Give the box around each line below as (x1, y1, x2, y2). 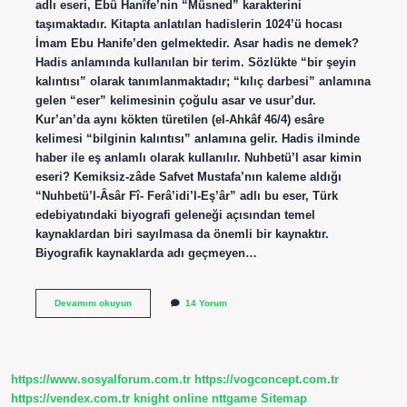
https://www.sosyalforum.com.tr (11, 372, 191, 387)
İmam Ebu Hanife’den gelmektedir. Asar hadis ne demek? (35, 35, 359, 50)
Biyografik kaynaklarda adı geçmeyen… (35, 245, 257, 260)
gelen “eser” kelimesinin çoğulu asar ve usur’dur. (35, 93, 316, 107)
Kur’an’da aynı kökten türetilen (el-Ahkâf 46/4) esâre (35, 112, 324, 126)
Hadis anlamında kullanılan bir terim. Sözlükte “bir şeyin (35, 55, 356, 69)
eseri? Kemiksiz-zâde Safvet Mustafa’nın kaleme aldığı (35, 169, 342, 184)
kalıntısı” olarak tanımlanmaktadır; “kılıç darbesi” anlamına (35, 74, 371, 88)
